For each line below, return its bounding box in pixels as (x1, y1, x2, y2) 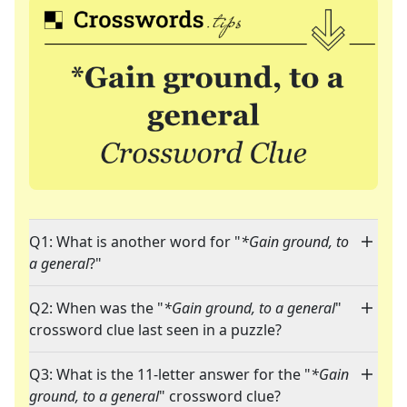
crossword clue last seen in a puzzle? (29, 320, 282, 341)
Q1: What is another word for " (29, 232, 241, 253)
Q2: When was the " (29, 298, 164, 319)
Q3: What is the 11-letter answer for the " (29, 364, 311, 385)
